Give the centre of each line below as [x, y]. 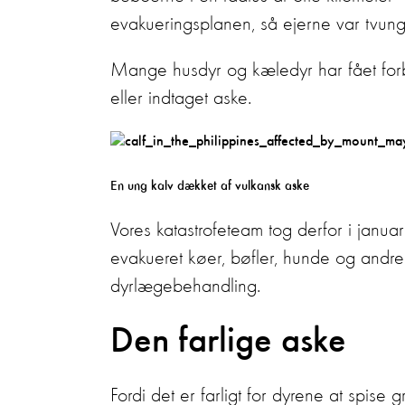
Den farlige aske [228, 342]
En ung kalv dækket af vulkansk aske [210, 186]
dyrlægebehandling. [185, 287]
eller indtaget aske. [184, 99]
